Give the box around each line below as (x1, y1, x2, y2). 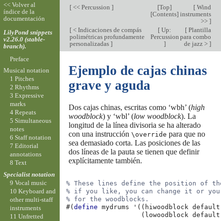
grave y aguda (68, 78, 150, 93)
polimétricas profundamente (69, 33, 145, 40)
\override (131, 130, 167, 138)
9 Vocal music (9, 179, 47, 186)
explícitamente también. (68, 156, 142, 165)
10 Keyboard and (9, 187, 56, 195)
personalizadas (69, 40, 110, 47)
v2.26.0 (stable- (3, 35, 45, 43)
